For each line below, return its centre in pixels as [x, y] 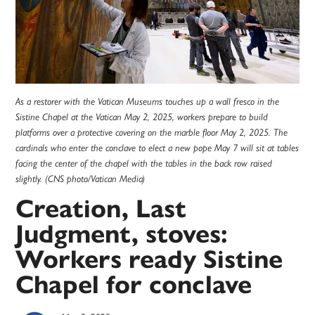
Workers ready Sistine [149, 259]
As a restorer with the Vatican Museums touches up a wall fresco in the [148, 102]
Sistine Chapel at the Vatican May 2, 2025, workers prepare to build [142, 117]
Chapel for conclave [134, 285]
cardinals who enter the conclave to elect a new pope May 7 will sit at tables [157, 148]
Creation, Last [101, 209]
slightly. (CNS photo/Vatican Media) [81, 179]
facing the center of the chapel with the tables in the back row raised [144, 163]
